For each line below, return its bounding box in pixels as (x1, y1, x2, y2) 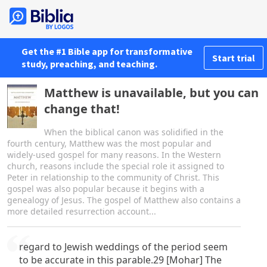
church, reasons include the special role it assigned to (7, 160, 224, 172)
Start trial (212, 52, 255, 64)
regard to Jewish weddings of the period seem (19, 240, 228, 253)
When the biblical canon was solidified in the (44, 126, 223, 138)
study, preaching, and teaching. (21, 58, 157, 70)
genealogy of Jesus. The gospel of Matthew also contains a (7, 194, 241, 206)
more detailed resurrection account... (7, 206, 156, 217)
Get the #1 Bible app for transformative (21, 45, 193, 57)
